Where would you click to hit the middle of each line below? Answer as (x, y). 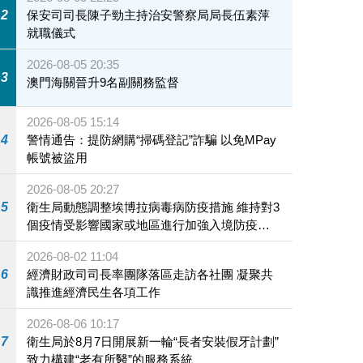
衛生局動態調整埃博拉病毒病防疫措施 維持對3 (154, 207)
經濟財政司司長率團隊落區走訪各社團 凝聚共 (150, 274)
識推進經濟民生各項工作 (94, 292)
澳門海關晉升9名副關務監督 (103, 82)
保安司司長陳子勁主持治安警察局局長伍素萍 (149, 15)
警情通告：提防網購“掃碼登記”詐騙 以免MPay (152, 139)
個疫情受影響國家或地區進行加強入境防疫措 (149, 224)
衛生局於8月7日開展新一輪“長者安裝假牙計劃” (153, 341)
